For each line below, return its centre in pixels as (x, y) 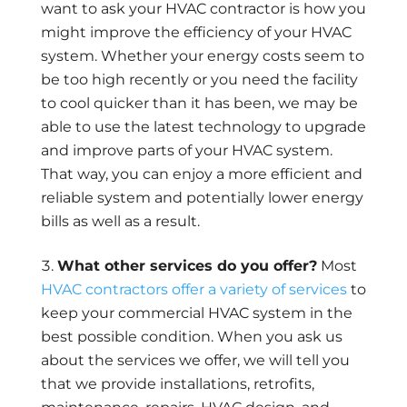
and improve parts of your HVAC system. (186, 151)
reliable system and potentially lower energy (202, 198)
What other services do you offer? (187, 266)
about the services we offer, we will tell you (195, 361)
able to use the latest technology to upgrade (203, 127)
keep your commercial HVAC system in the (196, 313)
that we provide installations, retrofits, (177, 384)
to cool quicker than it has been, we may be (199, 104)
